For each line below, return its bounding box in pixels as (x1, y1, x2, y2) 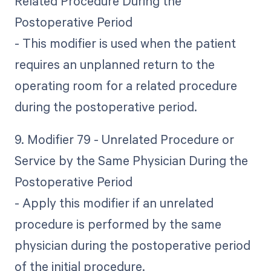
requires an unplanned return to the (14, 55, 215, 73)
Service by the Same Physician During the (14, 151, 248, 169)
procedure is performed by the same (14, 215, 221, 232)
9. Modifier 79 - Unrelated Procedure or (14, 130, 234, 148)
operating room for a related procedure (14, 76, 237, 94)
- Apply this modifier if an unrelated (14, 194, 214, 211)
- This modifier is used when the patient (14, 34, 236, 51)
